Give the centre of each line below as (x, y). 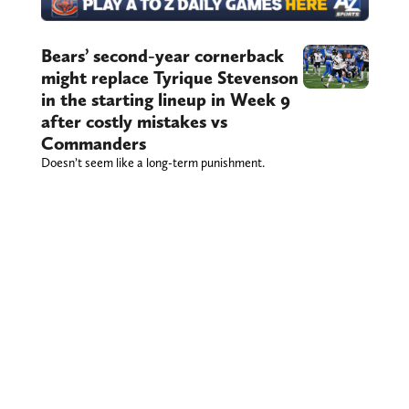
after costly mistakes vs (134, 122)
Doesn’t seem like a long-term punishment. (152, 163)
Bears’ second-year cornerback (162, 56)
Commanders (93, 144)
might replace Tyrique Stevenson (169, 78)
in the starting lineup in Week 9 (165, 100)
